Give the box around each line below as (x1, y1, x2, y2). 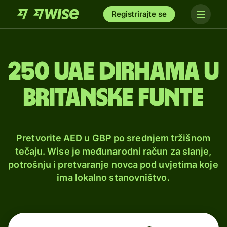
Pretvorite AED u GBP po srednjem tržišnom (16, 133, 210, 143)
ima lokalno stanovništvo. (57, 172, 170, 183)
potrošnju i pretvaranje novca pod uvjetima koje (8, 159, 218, 170)
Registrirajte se (111, 9, 167, 19)
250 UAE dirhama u (8, 59, 219, 85)
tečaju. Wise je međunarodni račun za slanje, (15, 146, 212, 157)
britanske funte (23, 86, 204, 111)
